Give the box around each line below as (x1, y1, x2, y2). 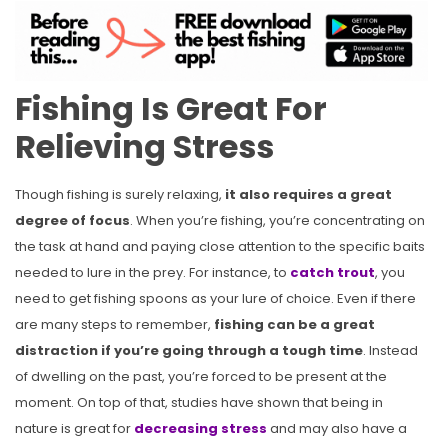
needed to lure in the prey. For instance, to (15, 262, 290, 282)
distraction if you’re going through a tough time (15, 340, 363, 360)
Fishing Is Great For (15, 85, 327, 131)
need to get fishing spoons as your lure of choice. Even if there (15, 288, 416, 308)
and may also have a (270, 418, 407, 438)
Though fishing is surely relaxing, (15, 184, 225, 204)
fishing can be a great (214, 314, 375, 334)
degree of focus (15, 210, 130, 230)
